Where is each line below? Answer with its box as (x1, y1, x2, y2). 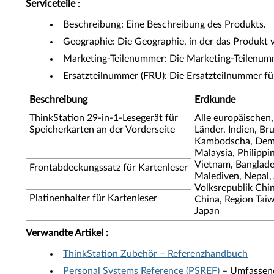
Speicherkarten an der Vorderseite (29, 125, 175, 135)
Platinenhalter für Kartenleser (29, 193, 157, 203)
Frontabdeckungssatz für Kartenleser (29, 163, 188, 172)
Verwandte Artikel (26, 228, 103, 238)
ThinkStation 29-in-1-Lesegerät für (29, 113, 178, 123)
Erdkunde (194, 95, 235, 105)
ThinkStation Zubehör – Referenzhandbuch (63, 249, 248, 259)
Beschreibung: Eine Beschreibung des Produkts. (63, 20, 266, 29)
